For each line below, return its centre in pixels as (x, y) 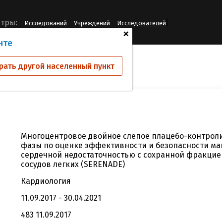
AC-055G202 (32, 64)
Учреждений (92, 23)
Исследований (46, 23)
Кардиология (46, 181)
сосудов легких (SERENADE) (73, 164)
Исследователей (141, 23)
